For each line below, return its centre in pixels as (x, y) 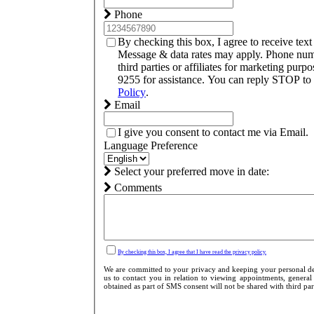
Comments (136, 188)
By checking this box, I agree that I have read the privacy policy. (192, 252)
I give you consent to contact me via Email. (213, 132)
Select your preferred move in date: (190, 172)
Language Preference (150, 146)
